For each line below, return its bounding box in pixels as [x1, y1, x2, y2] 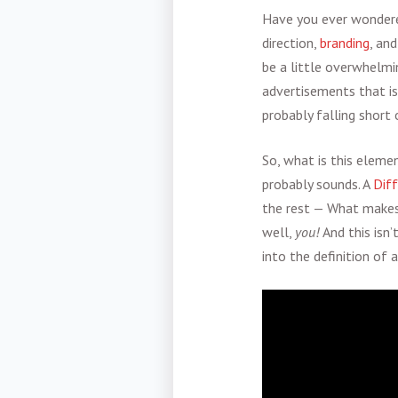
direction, [262, 34, 320, 52]
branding [320, 34, 370, 52]
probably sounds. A [262, 175, 373, 194]
